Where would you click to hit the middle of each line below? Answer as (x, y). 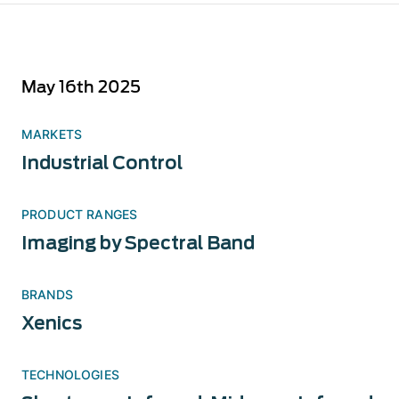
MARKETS (52, 134)
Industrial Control (102, 163)
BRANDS (47, 294)
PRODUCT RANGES (80, 214)
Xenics (52, 323)
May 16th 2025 (81, 87)
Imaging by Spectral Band (138, 243)
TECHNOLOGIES (70, 375)
